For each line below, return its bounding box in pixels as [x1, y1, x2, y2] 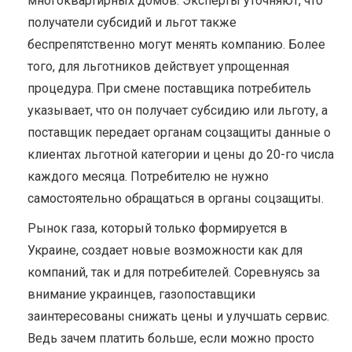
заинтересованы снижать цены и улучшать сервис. [27, 309, 329, 324]
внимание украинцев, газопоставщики [27, 287, 255, 302]
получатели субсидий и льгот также [27, 15, 236, 30]
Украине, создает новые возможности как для [27, 243, 302, 258]
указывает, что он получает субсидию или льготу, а [27, 103, 328, 118]
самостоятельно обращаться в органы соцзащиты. [27, 191, 324, 206]
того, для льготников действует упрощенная [27, 59, 289, 74]
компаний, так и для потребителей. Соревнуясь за [27, 265, 320, 280]
